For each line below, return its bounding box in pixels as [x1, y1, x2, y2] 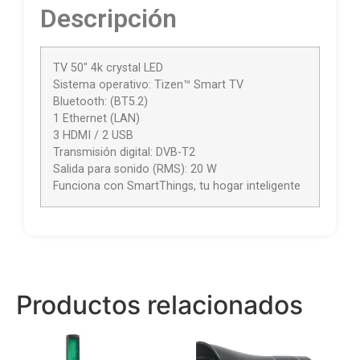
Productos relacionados [16, 288, 303, 321]
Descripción [40, 2, 177, 34]
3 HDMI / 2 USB [53, 128, 133, 142]
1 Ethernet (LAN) [53, 111, 140, 125]
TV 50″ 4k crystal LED [53, 60, 163, 75]
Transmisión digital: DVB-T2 [53, 145, 195, 159]
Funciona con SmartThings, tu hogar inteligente [53, 178, 301, 193]
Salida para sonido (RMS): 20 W [53, 162, 217, 176]
